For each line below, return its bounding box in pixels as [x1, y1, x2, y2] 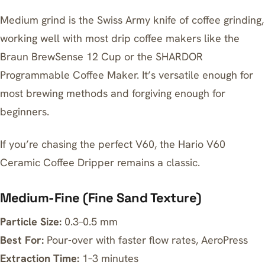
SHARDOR [156, 50, 203, 63]
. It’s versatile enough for [137, 68, 253, 82]
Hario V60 [178, 137, 225, 151]
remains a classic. [114, 156, 200, 169]
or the [121, 50, 156, 63]
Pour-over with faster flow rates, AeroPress [44, 233, 248, 247]
